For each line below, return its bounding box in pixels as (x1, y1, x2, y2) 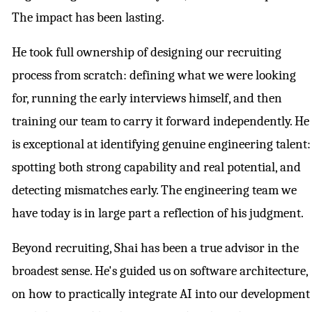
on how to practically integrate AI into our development (12, 286, 310, 302)
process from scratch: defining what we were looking (12, 68, 296, 84)
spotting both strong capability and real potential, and (12, 159, 301, 175)
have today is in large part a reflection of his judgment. (12, 205, 304, 221)
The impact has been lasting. (12, 10, 164, 26)
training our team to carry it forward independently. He (12, 114, 309, 130)
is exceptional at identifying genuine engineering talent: (12, 136, 311, 153)
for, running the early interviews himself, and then (12, 91, 282, 107)
